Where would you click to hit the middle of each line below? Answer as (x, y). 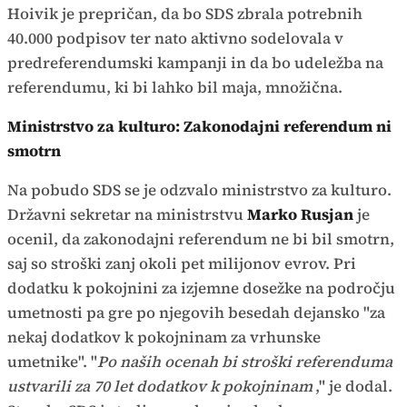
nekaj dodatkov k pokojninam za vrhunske (164, 337)
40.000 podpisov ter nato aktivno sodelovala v (175, 38)
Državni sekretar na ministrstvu (127, 214)
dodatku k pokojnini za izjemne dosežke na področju (201, 288)
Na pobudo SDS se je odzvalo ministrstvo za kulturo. (199, 189)
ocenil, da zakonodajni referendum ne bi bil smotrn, (201, 238)
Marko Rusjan (302, 214)
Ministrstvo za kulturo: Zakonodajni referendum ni (199, 126)
